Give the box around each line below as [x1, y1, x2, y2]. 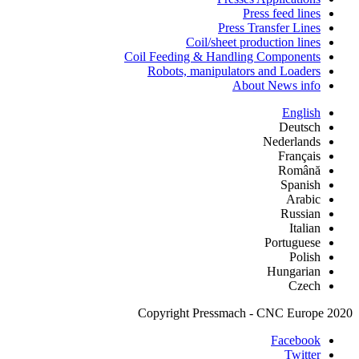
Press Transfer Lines [218, 20, 321, 34]
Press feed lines [243, 6, 321, 20]
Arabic [286, 192, 321, 206]
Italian [289, 220, 321, 235]
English [282, 105, 321, 119]
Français [278, 148, 321, 163]
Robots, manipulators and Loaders [147, 63, 321, 78]
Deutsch [279, 119, 321, 134]
